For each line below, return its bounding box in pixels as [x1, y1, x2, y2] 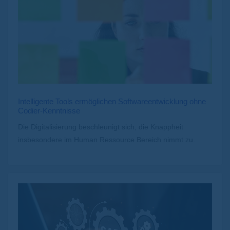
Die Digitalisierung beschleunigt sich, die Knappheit [18, 123, 183, 131]
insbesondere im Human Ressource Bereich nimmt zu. [18, 136, 195, 144]
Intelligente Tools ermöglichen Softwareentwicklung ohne [18, 97, 206, 106]
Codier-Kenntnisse [18, 106, 80, 116]
